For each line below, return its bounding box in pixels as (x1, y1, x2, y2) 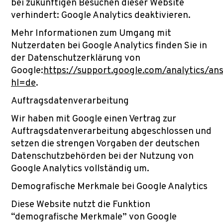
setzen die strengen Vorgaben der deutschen (11, 138, 200, 150)
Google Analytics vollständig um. (11, 163, 149, 175)
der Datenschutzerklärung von (11, 52, 140, 64)
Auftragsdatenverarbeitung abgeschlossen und (11, 125, 212, 137)
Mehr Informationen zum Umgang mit (11, 27, 171, 39)
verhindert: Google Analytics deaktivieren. (11, 9, 191, 21)
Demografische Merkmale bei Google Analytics (11, 181, 208, 193)
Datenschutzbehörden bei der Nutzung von (11, 150, 194, 162)
